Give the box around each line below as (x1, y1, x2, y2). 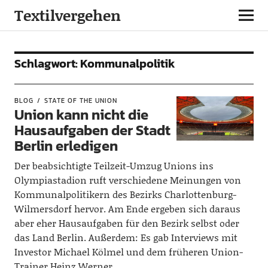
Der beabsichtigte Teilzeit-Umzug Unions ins (14, 159, 214, 172)
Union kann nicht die (14, 104, 148, 125)
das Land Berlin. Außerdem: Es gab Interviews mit (14, 230, 237, 244)
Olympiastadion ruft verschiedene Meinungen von (14, 173, 241, 187)
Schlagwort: (14, 54, 80, 72)
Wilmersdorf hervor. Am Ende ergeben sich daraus (14, 202, 240, 215)
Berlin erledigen (14, 135, 118, 156)
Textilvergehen (14, 5, 121, 26)
